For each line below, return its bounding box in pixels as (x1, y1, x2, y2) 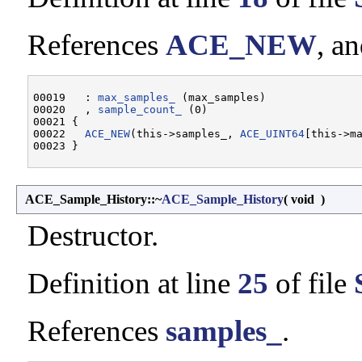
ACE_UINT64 (240, 127, 305, 140)
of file (268, 266, 354, 300)
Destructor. (27, 218, 158, 252)
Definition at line (27, 266, 238, 300)
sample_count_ (98, 103, 182, 116)
